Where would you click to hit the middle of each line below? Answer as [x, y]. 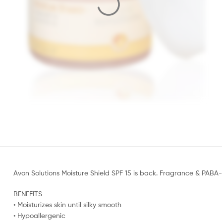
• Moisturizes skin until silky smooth [67, 204]
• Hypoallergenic [39, 215]
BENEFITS [28, 193]
